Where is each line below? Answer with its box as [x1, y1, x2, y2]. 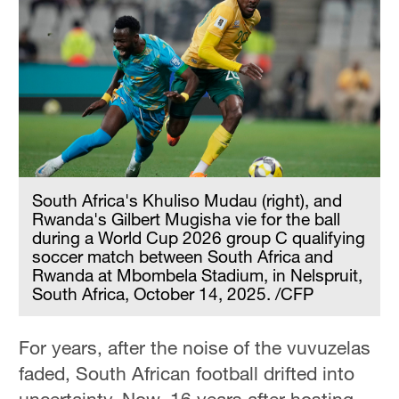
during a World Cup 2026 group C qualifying [32, 227, 366, 248]
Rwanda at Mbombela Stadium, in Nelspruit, [32, 265, 363, 286]
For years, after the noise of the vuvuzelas [19, 336, 371, 360]
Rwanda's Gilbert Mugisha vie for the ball [32, 208, 341, 230]
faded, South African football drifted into [19, 362, 355, 386]
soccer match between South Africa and [32, 246, 334, 267]
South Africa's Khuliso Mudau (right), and [32, 190, 343, 211]
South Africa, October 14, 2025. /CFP [32, 283, 314, 305]
